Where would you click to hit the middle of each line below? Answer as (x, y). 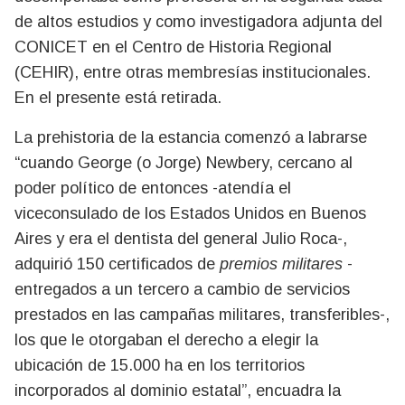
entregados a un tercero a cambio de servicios (182, 289)
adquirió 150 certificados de (117, 264)
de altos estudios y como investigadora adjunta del (198, 21)
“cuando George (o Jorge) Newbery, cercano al (184, 162)
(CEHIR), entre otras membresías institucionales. (193, 72)
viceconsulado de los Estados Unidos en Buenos (190, 213)
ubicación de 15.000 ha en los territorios (160, 365)
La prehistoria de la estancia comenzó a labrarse (191, 137)
